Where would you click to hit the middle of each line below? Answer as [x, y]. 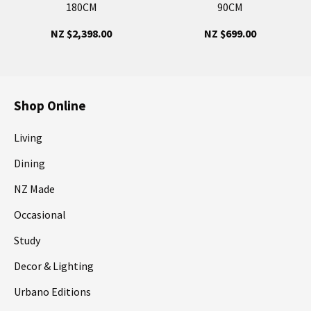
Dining [30, 163]
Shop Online [50, 105]
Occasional [40, 214]
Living [28, 137]
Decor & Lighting [54, 266]
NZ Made [34, 188]
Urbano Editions [52, 291]
